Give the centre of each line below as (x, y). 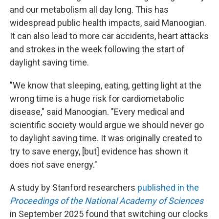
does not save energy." (54, 164)
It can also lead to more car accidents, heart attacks (109, 36)
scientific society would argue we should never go (107, 125)
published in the (168, 187)
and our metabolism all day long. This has (89, 10)
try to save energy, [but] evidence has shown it (99, 151)
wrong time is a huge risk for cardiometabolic (97, 99)
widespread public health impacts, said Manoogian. (108, 23)
